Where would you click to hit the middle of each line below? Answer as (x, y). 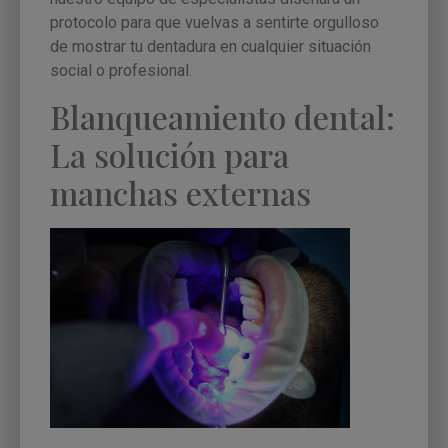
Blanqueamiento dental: (222, 116)
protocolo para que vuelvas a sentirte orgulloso (214, 23)
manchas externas (180, 192)
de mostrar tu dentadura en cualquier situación (210, 47)
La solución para (169, 154)
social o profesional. (121, 71)
